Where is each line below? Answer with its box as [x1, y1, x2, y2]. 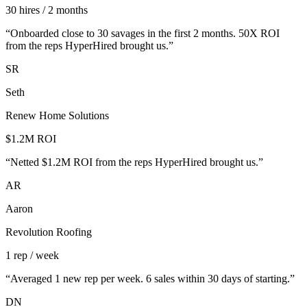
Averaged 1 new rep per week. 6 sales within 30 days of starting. [10, 273, 290, 285]
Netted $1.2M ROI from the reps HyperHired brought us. [10, 156, 258, 169]
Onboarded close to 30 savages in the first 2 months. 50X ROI [10, 27, 280, 40]
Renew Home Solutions [5, 110, 109, 122]
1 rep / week [5, 249, 59, 262]
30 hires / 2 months [5, 4, 88, 16]
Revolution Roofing [5, 226, 92, 238]
